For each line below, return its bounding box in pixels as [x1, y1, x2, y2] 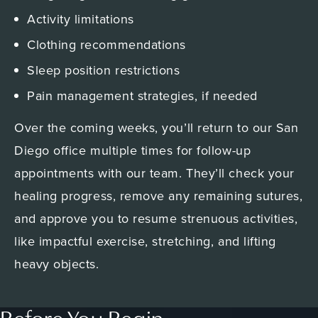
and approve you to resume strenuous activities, [14, 209, 298, 228]
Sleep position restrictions [27, 61, 180, 79]
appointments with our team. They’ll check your [14, 164, 295, 182]
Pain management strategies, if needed [27, 87, 262, 105]
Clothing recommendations [27, 35, 186, 54]
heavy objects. [14, 255, 104, 273]
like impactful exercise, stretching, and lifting [14, 232, 276, 251]
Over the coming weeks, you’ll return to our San [14, 119, 299, 137]
